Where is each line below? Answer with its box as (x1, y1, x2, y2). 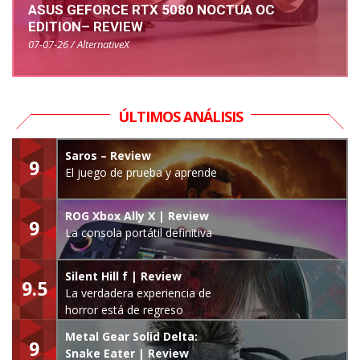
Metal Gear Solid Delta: (65, 328, 198, 344)
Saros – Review (65, 147, 151, 163)
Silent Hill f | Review (65, 268, 182, 284)
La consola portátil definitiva (65, 224, 212, 240)
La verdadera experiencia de (65, 284, 211, 301)
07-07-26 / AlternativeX (28, 36, 129, 51)
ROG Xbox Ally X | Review (65, 207, 209, 223)
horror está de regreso (65, 301, 183, 317)
